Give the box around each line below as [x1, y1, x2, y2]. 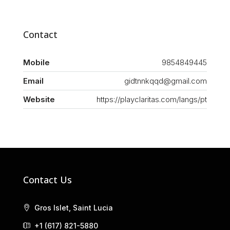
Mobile [23, 57, 50, 68]
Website [23, 94, 55, 105]
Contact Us [23, 174, 72, 186]
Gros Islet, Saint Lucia [32, 203, 113, 213]
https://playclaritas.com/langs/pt [97, 94, 207, 105]
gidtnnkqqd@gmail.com [124, 76, 207, 86]
